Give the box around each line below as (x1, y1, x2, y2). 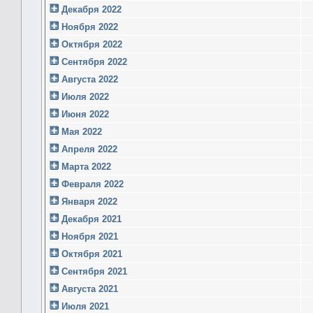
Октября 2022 (59, 38, 122, 50)
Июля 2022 (59, 91, 109, 102)
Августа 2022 (59, 73, 118, 85)
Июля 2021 (59, 300, 109, 312)
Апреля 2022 (59, 143, 117, 154)
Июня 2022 (59, 108, 109, 119)
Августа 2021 (59, 283, 118, 294)
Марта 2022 (59, 161, 111, 172)
